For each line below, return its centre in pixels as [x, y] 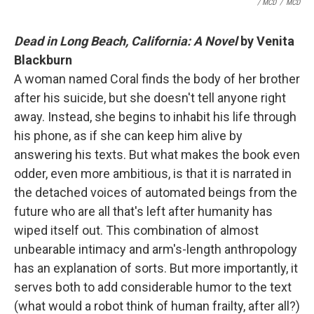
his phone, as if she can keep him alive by [128, 136]
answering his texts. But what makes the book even [157, 155]
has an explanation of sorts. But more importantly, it [156, 268]
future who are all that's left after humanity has [143, 211]
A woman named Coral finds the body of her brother [157, 79]
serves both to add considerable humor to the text [153, 287]
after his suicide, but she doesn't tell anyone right [150, 98]
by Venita [266, 41]
